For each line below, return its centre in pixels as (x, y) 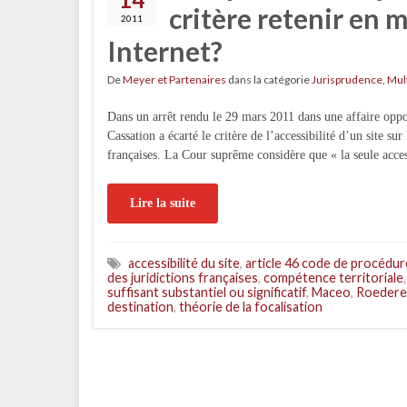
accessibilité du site (184, 263)
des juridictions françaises (183, 278)
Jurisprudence (347, 79)
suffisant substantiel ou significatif (207, 292)
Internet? (165, 51)
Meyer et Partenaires (174, 79)
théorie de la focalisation (251, 307)
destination (140, 307)
